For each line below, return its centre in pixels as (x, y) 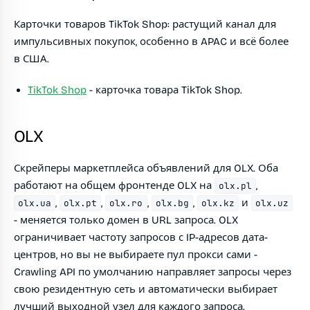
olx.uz (272, 203)
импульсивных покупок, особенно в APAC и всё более (151, 42)
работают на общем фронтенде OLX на (114, 186)
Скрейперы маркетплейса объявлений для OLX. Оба (146, 168)
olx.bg (172, 203)
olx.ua (35, 203)
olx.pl (236, 186)
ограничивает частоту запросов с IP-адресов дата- (141, 238)
